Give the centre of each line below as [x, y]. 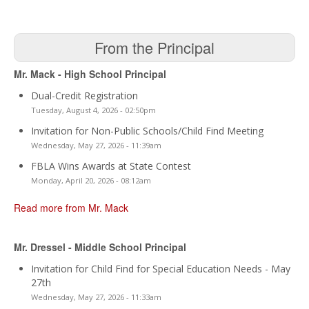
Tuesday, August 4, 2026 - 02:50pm [93, 110]
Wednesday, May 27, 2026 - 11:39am [96, 145]
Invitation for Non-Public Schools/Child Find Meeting [147, 131]
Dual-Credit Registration [84, 96]
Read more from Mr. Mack [71, 208]
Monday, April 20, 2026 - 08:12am [91, 180]
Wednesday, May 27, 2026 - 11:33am [96, 297]
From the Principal [154, 47]
